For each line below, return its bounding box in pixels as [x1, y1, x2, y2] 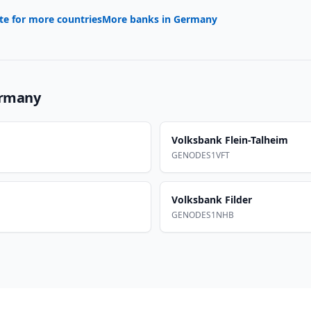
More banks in [102, 12, 174, 26]
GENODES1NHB [171, 209, 234, 221]
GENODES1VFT [171, 149, 230, 161]
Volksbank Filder [171, 193, 252, 206]
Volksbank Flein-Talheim [171, 133, 288, 146]
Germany [174, 12, 217, 26]
